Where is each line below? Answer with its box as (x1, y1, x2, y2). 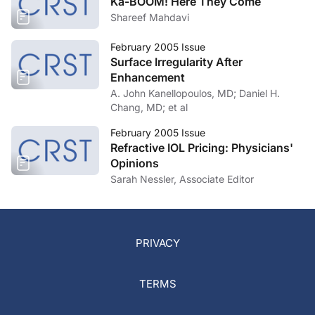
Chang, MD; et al (110, 101, 188, 113)
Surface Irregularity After (110, 55, 243, 69)
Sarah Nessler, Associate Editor (110, 173, 254, 185)
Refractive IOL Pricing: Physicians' (110, 141, 293, 155)
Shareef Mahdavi (110, 11, 189, 23)
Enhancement (110, 70, 185, 84)
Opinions (110, 156, 159, 170)
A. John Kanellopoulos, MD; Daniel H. (110, 87, 239, 99)
